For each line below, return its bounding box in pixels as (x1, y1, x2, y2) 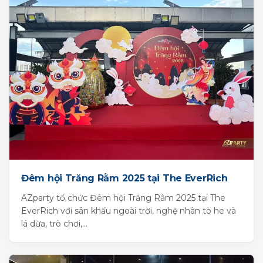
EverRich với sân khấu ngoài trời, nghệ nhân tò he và (21, 205, 236, 217)
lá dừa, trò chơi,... (21, 218, 87, 230)
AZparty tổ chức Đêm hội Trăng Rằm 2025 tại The (21, 193, 225, 204)
